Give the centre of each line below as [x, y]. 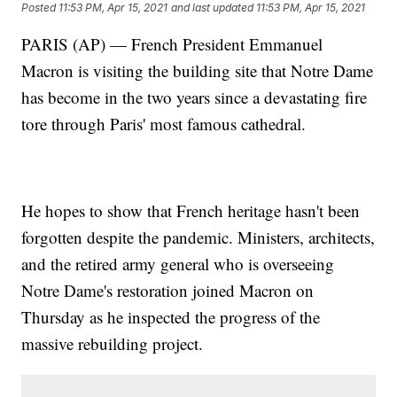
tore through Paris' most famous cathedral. [164, 124]
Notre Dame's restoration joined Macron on [168, 291]
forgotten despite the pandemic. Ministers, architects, [198, 237]
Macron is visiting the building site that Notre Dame [198, 71]
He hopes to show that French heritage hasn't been [191, 211]
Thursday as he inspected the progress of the [171, 317]
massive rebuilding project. [113, 344]
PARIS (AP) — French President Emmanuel [172, 44]
